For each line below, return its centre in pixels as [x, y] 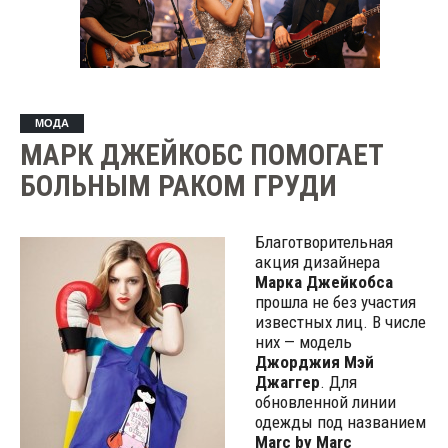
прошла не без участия [335, 302]
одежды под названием [340, 422]
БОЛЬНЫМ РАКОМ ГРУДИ [178, 186]
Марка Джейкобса [323, 282]
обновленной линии [325, 402]
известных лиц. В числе [340, 322]
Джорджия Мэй [314, 362]
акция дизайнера [317, 262]
